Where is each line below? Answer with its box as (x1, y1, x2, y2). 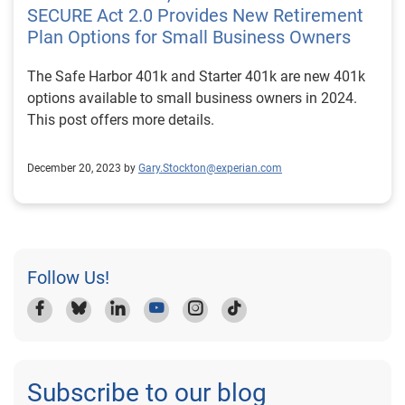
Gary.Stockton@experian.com (138, 162, 282, 174)
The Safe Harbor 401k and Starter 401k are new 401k (27, 68, 365, 85)
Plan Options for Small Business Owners (27, 26, 351, 48)
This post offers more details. (27, 111, 214, 128)
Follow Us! (27, 267, 109, 288)
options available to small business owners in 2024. (27, 89, 357, 107)
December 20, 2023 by (27, 162, 136, 174)
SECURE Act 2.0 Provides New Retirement (27, 5, 363, 26)
